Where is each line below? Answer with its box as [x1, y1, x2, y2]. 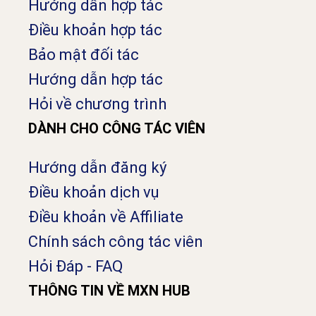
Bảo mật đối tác [28, 45, 139, 63]
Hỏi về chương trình [28, 95, 166, 113]
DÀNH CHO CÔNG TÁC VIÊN [28, 119, 205, 137]
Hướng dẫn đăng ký [28, 158, 166, 176]
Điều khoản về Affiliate [28, 207, 183, 226]
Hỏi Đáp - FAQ [28, 257, 123, 275]
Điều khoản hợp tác [28, 20, 162, 39]
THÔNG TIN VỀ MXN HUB [28, 281, 190, 299]
